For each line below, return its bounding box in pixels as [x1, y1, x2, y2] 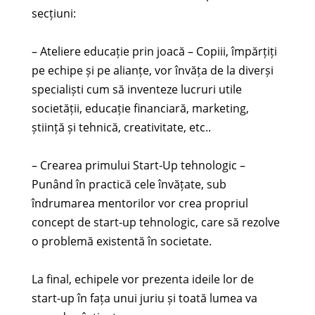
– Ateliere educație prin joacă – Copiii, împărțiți [31, 43, 277, 59]
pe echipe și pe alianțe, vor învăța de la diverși [31, 62, 274, 78]
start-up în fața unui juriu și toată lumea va [31, 290, 257, 306]
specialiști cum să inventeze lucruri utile [31, 81, 242, 97]
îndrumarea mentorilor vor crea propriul [31, 195, 248, 211]
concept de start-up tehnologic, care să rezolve [31, 214, 280, 230]
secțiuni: [31, 5, 76, 21]
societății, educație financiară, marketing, [31, 100, 249, 116]
